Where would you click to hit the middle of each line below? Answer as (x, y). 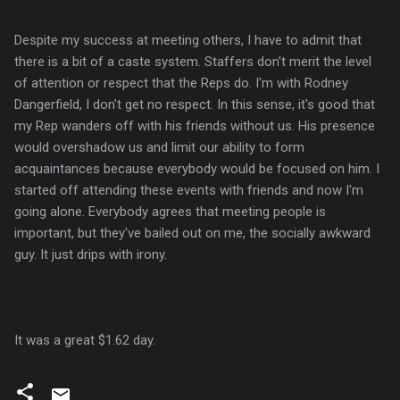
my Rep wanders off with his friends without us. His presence (195, 125)
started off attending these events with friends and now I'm (189, 190)
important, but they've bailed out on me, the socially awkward (192, 233)
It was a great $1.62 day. (85, 340)
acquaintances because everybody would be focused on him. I (197, 168)
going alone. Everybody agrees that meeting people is (170, 211)
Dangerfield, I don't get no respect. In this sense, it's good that (195, 104)
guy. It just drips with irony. (91, 254)
